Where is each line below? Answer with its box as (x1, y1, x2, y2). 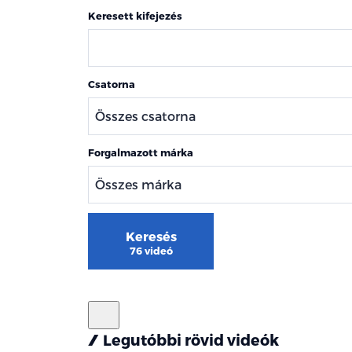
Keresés (125, 229, 177, 244)
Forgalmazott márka (88, 146, 193, 158)
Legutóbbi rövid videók (103, 331, 280, 349)
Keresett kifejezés (88, 9, 182, 21)
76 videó (129, 244, 173, 256)
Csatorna (88, 78, 135, 90)
